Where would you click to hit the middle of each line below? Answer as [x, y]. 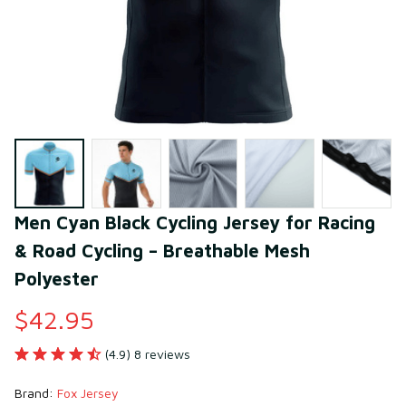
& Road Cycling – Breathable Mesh [162, 250]
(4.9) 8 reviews [148, 353]
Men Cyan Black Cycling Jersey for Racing [195, 222]
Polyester [57, 278]
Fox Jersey [88, 392]
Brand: [36, 392]
